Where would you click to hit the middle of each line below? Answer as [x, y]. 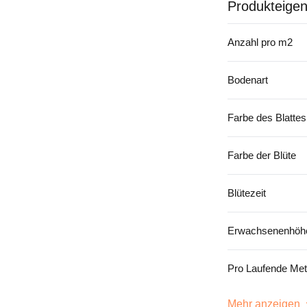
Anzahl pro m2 [260, 42]
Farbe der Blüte [262, 156]
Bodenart [248, 80]
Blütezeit [247, 193]
